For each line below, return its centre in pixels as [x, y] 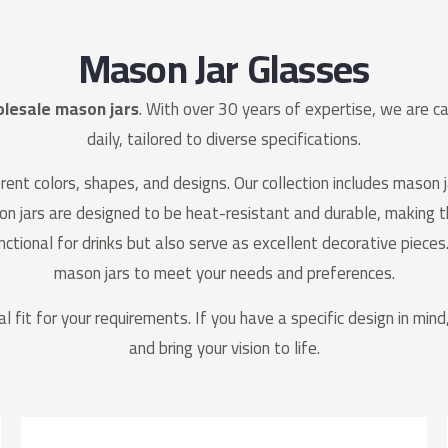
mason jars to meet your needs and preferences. [224, 273]
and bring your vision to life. [224, 347]
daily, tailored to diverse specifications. [224, 139]
